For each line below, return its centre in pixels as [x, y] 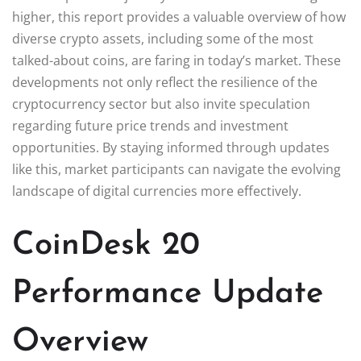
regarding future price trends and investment [150, 125]
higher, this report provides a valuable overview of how [179, 17]
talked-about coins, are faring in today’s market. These [176, 60]
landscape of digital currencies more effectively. [157, 191]
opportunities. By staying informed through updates [171, 147]
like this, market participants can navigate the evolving [176, 169]
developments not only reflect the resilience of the [165, 82]
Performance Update [168, 294]
